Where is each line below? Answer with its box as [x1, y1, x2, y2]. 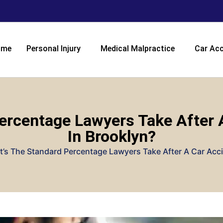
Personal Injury [26, 44, 81, 53]
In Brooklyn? [67, 127, 156, 146]
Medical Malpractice [101, 44, 175, 53]
